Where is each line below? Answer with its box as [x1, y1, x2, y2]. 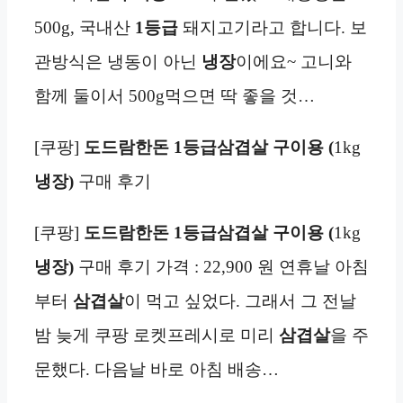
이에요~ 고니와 [236, 51, 352, 71]
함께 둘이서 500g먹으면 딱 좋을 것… [34, 85, 315, 105]
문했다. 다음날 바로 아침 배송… [34, 360, 279, 380]
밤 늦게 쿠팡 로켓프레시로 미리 [34, 326, 279, 345]
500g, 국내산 [34, 17, 135, 37]
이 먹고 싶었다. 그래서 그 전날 [124, 291, 356, 311]
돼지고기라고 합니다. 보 [178, 17, 367, 37]
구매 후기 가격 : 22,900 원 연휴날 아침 [74, 257, 369, 277]
